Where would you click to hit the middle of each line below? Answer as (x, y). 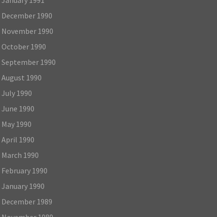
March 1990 (20, 155)
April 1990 (18, 139)
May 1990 (16, 124)
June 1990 (18, 108)
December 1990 (27, 15)
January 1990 (23, 186)
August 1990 (21, 77)
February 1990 (24, 170)
